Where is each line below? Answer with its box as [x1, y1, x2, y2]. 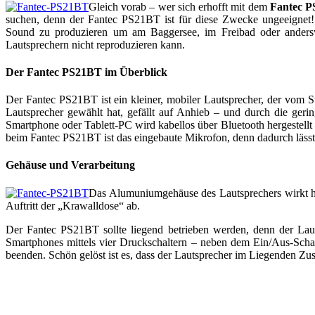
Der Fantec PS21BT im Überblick [6, 65, 167, 78]
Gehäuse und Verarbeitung [6, 159, 135, 172]
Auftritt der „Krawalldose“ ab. [6, 199, 140, 212]
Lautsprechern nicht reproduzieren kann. [6, 38, 185, 51]
